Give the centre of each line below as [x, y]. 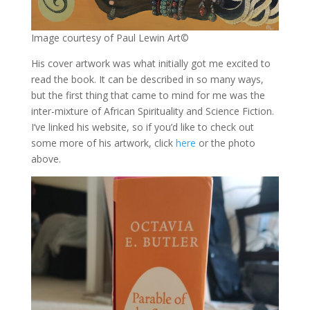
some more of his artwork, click [103, 143]
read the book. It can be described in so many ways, [147, 80]
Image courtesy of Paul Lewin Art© [110, 38]
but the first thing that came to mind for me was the [148, 95]
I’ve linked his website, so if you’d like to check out [142, 127]
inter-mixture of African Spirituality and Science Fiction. [152, 111]
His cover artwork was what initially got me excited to [151, 64]
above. [46, 159]
